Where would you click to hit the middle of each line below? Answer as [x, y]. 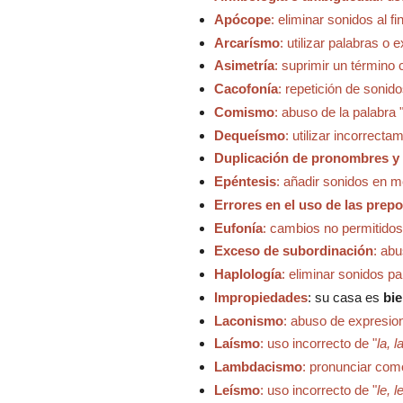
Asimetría [244, 66]
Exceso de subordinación [293, 251]
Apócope [242, 19]
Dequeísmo [249, 135]
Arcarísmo [246, 42]
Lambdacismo [258, 367]
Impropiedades [260, 297]
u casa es [352, 297]
